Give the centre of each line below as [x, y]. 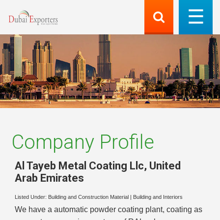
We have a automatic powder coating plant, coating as [109, 210]
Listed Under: [31, 197]
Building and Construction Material [88, 197]
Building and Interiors [158, 197]
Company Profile [83, 142]
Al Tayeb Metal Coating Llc [79, 165]
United [165, 165]
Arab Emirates [49, 178]
